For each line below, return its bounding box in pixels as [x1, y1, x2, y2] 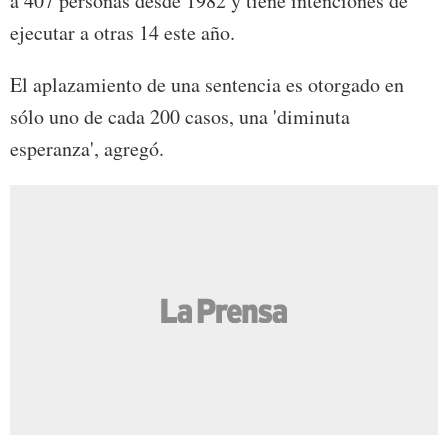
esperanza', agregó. [10, 135, 164, 163]
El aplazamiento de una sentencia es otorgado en [10, 71, 404, 99]
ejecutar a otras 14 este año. [10, 19, 235, 47]
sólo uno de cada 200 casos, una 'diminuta [10, 103, 350, 131]
